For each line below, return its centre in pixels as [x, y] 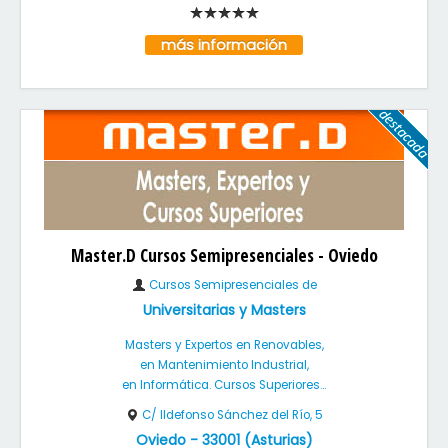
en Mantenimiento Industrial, [224, 365]
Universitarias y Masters [224, 310]
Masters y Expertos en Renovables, [224, 345]
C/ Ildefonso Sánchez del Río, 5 [232, 415]
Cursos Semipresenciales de [231, 285]
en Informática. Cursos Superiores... [224, 385]
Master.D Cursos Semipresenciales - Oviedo [224, 255]
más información [224, 45]
